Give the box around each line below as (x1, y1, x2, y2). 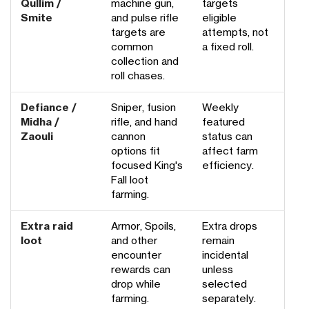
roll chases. (111, 70, 165, 81)
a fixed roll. (202, 41, 254, 52)
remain (202, 235, 235, 246)
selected (202, 279, 247, 290)
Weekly (202, 102, 239, 113)
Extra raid (21, 221, 73, 232)
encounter (111, 250, 161, 261)
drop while (111, 279, 161, 290)
